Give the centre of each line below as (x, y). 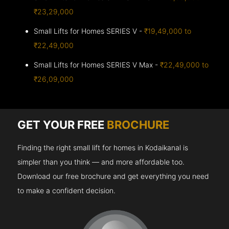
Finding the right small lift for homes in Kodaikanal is (103, 147)
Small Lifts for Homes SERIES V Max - (97, 64)
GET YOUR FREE (62, 124)
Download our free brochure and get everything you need (113, 176)
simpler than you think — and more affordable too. (101, 162)
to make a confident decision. (67, 190)
